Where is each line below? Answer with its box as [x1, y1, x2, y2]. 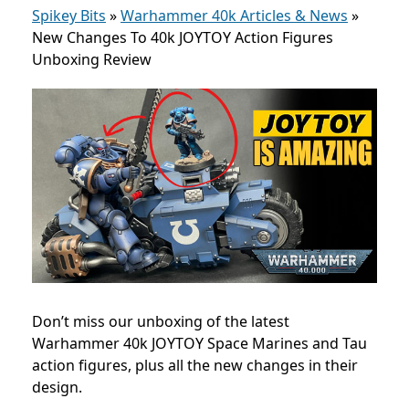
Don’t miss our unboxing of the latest [32, 310, 289, 331]
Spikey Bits [32, 5, 106, 26]
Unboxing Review [32, 49, 152, 69]
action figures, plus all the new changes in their [32, 354, 358, 375]
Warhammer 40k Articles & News [121, 5, 348, 26]
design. [32, 376, 82, 397]
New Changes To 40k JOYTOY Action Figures [32, 27, 333, 47]
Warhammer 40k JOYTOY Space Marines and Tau [32, 332, 367, 353]
